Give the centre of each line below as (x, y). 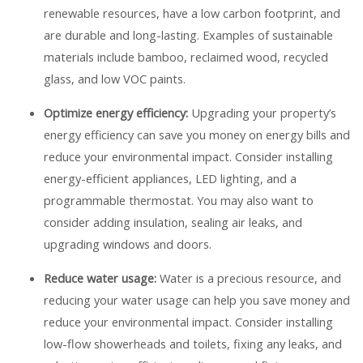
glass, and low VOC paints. (114, 79)
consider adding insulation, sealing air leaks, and (173, 222)
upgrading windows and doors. (127, 244)
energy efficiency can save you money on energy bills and (196, 135)
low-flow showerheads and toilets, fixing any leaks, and (192, 343)
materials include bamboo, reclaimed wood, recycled (186, 57)
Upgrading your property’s (262, 113)
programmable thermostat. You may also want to (178, 201)
